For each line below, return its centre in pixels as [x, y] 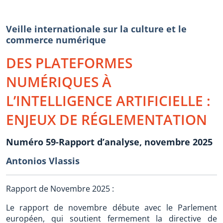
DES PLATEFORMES [69, 63]
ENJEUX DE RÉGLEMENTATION [107, 119]
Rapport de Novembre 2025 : [60, 189]
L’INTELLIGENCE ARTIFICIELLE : [108, 101]
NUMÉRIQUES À [59, 82]
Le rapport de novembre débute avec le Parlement [111, 208]
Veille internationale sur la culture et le [96, 29]
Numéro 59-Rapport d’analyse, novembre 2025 [109, 142]
